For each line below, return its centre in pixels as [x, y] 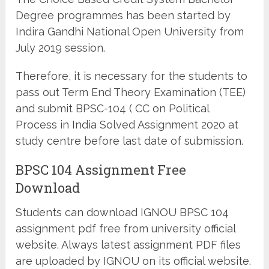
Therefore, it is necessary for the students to [132, 76]
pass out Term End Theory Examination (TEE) [131, 92]
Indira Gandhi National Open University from [130, 31]
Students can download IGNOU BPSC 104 [122, 212]
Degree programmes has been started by [123, 15]
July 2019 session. [61, 47]
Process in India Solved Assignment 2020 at [127, 124]
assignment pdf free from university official [126, 228]
